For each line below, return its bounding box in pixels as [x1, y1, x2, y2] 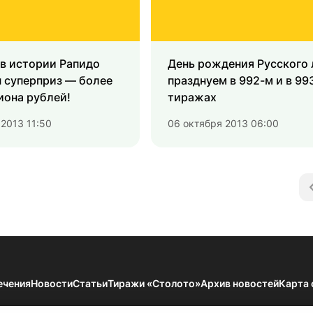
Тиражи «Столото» [108, 277, 201, 290]
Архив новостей [201, 277, 279, 290]
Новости [31, 277, 73, 290]
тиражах [168, 90, 217, 105]
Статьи [73, 277, 108, 290]
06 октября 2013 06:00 [168, 117, 279, 130]
